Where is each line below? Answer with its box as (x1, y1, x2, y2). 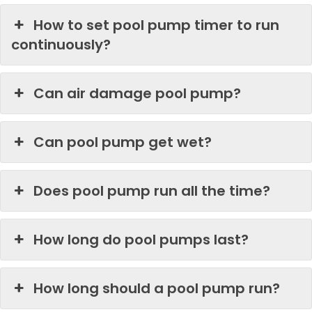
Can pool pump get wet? (33, 132, 212, 152)
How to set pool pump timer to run (33, 15, 280, 35)
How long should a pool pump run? (33, 279, 281, 298)
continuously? (11, 35, 111, 54)
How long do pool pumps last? (33, 230, 249, 249)
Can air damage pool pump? (33, 84, 242, 103)
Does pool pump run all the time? (33, 181, 271, 201)
